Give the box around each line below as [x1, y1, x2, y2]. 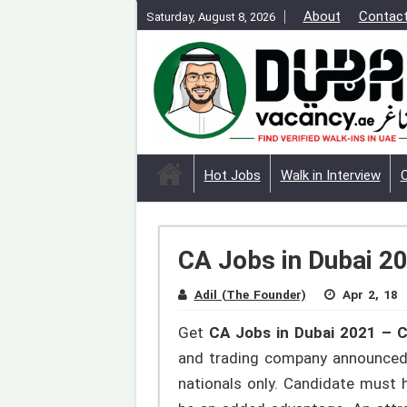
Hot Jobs [203, 167, 261, 184]
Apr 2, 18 [342, 287, 398, 303]
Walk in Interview [280, 167, 381, 184]
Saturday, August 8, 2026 [145, 10, 275, 24]
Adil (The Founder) [194, 287, 306, 303]
